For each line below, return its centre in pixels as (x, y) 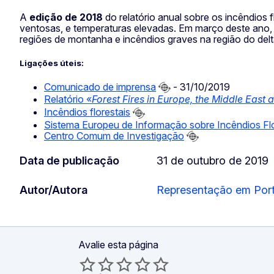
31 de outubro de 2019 (213, 161)
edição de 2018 (66, 17)
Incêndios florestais (87, 112)
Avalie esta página (118, 245)
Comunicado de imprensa (100, 87)
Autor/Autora (54, 190)
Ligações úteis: (52, 63)
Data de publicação (69, 161)
